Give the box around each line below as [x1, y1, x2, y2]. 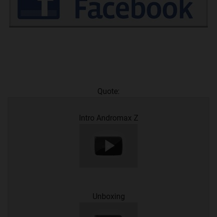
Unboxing [92, 191, 125, 201]
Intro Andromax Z [78, 113, 139, 123]
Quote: [97, 86, 120, 96]
